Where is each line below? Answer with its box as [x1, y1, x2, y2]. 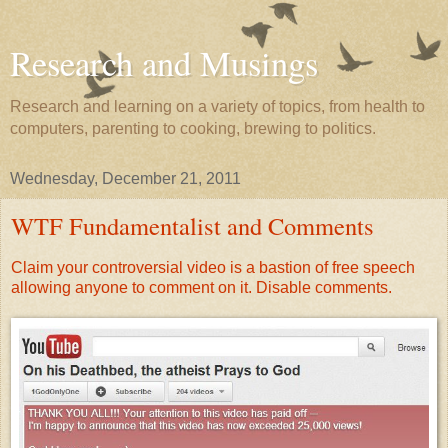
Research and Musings [10, 40, 318, 86]
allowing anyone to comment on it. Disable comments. [11, 278, 392, 296]
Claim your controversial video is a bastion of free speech [11, 258, 415, 276]
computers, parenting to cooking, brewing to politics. [10, 120, 376, 137]
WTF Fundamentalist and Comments [11, 209, 374, 242]
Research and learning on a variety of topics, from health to [10, 98, 425, 115]
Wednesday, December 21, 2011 [10, 170, 241, 187]
